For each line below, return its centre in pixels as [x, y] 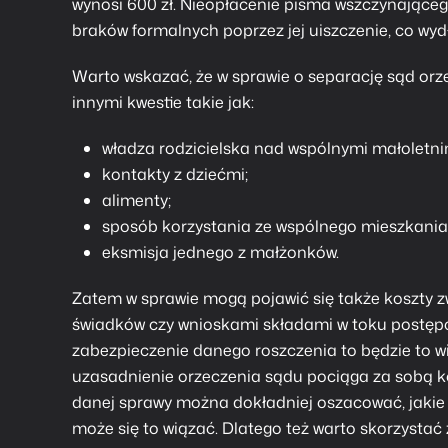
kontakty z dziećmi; [175, 174]
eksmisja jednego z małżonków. [220, 252]
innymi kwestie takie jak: [163, 102]
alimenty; [136, 200]
